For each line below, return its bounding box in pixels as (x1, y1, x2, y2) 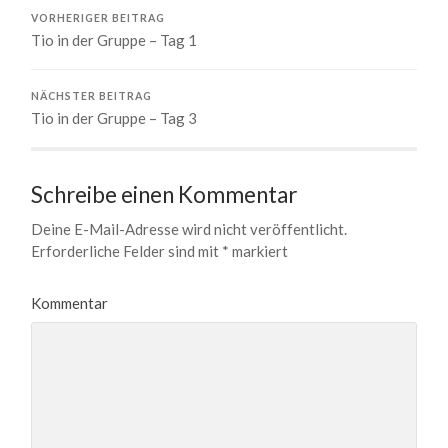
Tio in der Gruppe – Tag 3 (31, 108, 198, 127)
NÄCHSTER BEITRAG (31, 89, 153, 102)
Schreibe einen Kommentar (31, 180, 298, 208)
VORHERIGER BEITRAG (31, 11, 166, 24)
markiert (229, 241, 289, 260)
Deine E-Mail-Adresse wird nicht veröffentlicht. (31, 219, 348, 238)
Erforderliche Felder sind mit (31, 241, 223, 260)
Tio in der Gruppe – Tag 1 (31, 30, 198, 49)
